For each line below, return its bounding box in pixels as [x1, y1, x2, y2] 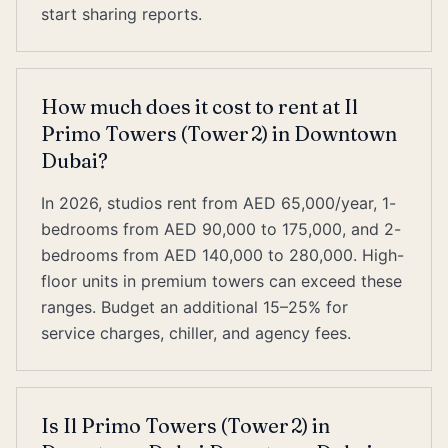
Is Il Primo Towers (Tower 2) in [41, 413, 330, 438]
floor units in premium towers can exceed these [41, 271, 402, 291]
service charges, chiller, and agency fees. [41, 323, 351, 343]
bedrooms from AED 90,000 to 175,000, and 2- [41, 219, 401, 239]
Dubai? [41, 148, 108, 173]
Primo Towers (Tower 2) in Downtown [41, 121, 397, 146]
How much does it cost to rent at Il [41, 94, 358, 119]
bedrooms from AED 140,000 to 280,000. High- [41, 245, 404, 265]
